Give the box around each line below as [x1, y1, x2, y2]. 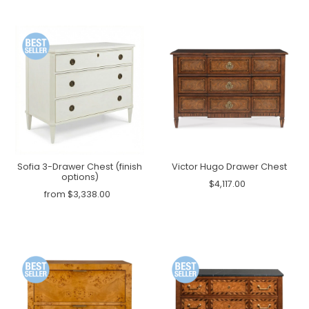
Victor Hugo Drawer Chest [171, 161, 287, 173]
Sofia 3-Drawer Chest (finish [17, 161, 143, 173]
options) [61, 171, 99, 183]
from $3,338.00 [44, 188, 111, 201]
